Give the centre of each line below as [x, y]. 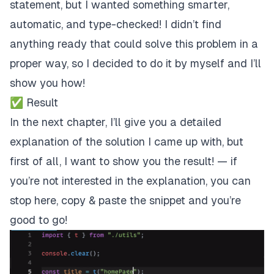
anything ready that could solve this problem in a [134, 43]
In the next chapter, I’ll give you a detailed [116, 122]
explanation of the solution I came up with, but [127, 141]
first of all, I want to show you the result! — [120, 161]
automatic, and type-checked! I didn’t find [116, 24]
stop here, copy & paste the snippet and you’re [125, 200]
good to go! [39, 220]
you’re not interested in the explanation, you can [130, 180]
